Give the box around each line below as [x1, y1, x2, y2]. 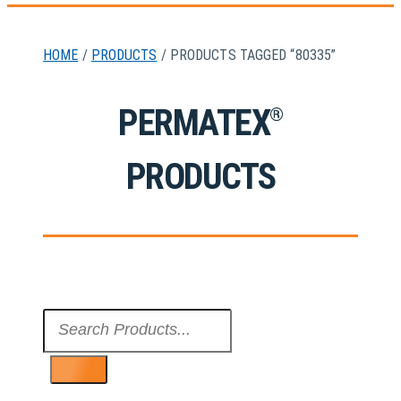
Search [42, 309, 93, 328]
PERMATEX [118, 102, 270, 145]
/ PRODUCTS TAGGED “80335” [157, 47, 337, 64]
